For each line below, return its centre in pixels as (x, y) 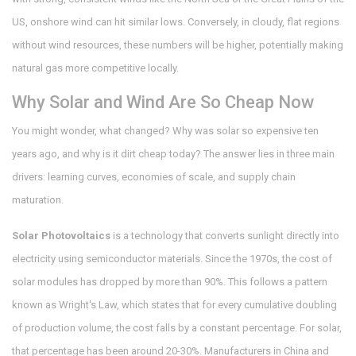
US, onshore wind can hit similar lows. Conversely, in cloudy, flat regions (176, 22)
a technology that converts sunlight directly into (231, 236)
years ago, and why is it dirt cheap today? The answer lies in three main (173, 154)
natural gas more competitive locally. (95, 68)
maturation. (38, 200)
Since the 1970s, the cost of (267, 259)
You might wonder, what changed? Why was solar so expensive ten (165, 131)
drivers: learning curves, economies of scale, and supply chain (154, 177)
